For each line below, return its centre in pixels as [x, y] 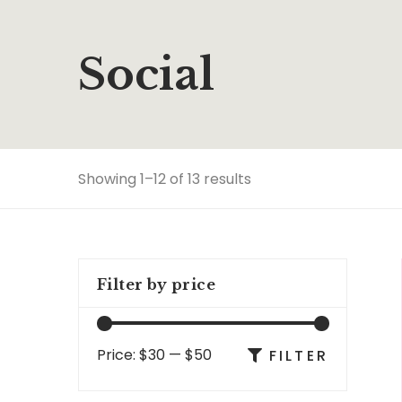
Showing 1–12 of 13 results [165, 179]
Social [146, 74]
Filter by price [156, 285]
